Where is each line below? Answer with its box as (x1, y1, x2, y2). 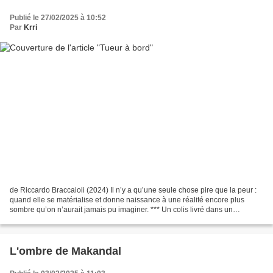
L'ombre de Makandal (10, 245, 121, 258)
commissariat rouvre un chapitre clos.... (10, 215, 138, 224)
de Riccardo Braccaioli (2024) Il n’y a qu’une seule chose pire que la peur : (10, 186, 257, 195)
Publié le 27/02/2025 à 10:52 (10, 13, 106, 22)
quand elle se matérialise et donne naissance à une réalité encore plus (10, 196, 244, 205)
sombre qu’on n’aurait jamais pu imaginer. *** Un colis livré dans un (10, 205, 233, 214)
